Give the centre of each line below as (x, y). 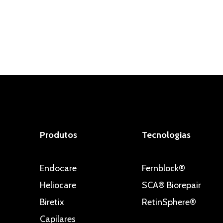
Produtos (58, 135)
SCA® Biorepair (171, 185)
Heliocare (58, 185)
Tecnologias (166, 135)
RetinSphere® (169, 202)
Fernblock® (163, 168)
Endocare (58, 168)
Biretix (52, 202)
